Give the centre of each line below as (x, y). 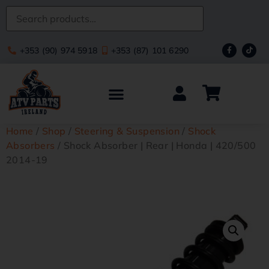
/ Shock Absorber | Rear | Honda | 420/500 (156, 145)
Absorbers (31, 145)
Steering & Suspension (127, 131)
